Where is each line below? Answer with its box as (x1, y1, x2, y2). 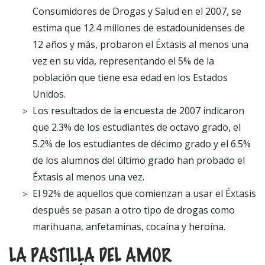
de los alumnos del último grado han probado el (33, 153, 245, 167)
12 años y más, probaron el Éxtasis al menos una (33, 37, 248, 51)
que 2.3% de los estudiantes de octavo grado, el (33, 120, 241, 134)
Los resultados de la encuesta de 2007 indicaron (33, 104, 244, 117)
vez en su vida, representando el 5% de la (33, 54, 214, 67)
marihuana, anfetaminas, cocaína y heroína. (33, 219, 225, 233)
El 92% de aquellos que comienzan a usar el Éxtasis (33, 186, 256, 200)
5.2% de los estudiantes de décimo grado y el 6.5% (33, 137, 251, 150)
